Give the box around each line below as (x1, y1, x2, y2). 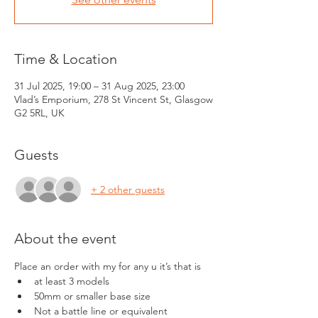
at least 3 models (34, 275, 109, 288)
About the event (14, 230, 116, 248)
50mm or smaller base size (34, 290, 150, 303)
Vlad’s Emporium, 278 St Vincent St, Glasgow (14, 93, 213, 106)
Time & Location (14, 50, 117, 68)
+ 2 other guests (91, 182, 165, 196)
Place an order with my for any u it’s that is (14, 260, 204, 273)
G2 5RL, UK (14, 106, 65, 120)
